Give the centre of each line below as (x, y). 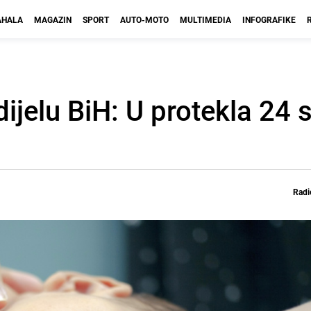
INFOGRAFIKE (269, 19)
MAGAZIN (53, 19)
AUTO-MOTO (144, 19)
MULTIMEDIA (205, 19)
